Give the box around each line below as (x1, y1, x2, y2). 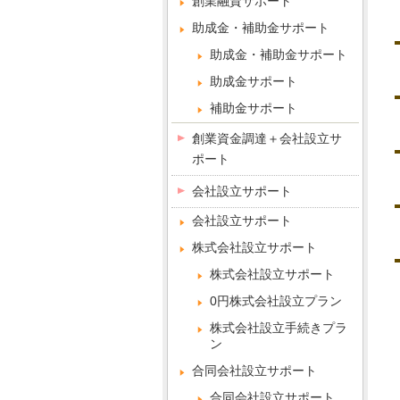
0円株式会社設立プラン (210, 294, 342, 308)
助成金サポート (210, 74, 297, 88)
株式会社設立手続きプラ (210, 321, 347, 335)
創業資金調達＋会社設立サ (192, 131, 342, 146)
